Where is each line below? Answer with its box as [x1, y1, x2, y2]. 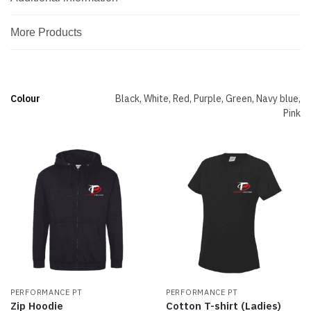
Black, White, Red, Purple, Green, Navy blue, [115, 92, 301, 105]
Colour [10, 92, 40, 105]
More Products [10, 26, 82, 38]
